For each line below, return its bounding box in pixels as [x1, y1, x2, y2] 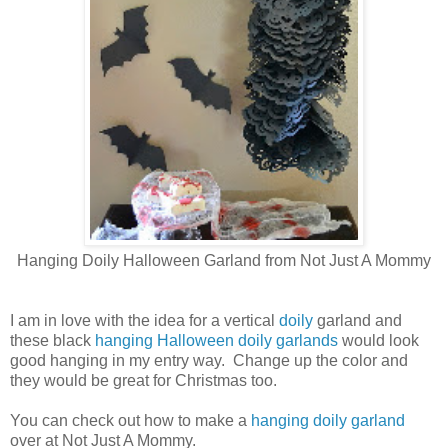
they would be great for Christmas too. [10, 371, 277, 389]
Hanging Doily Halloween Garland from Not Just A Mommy [17, 251, 431, 269]
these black [10, 331, 95, 349]
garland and [313, 311, 402, 329]
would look [342, 331, 419, 349]
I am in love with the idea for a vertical [10, 311, 279, 329]
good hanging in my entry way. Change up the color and [10, 351, 408, 369]
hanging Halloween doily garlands [95, 331, 342, 349]
